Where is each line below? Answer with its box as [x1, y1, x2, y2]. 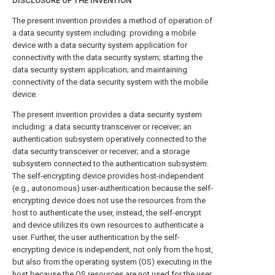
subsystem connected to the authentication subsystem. [12, 159, 209, 168]
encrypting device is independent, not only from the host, [12, 245, 213, 254]
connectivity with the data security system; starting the [12, 53, 203, 62]
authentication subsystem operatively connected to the [12, 134, 206, 144]
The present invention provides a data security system [12, 110, 202, 119]
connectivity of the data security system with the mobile [12, 77, 208, 87]
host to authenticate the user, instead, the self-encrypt [12, 208, 201, 217]
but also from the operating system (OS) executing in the [12, 257, 212, 266]
